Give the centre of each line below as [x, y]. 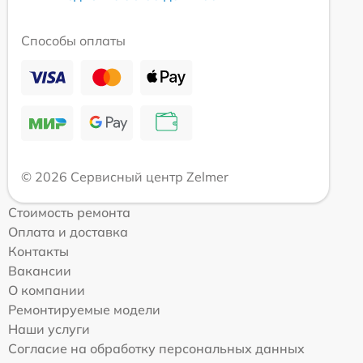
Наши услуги [49, 329]
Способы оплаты [73, 41]
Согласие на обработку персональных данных [156, 349]
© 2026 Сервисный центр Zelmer [125, 177]
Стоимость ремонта [69, 213]
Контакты [38, 252]
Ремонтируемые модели [84, 310]
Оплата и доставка [68, 232]
